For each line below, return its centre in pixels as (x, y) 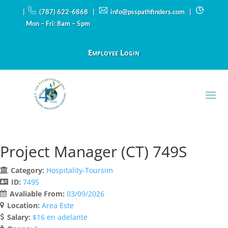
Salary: (20, 217)
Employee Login (114, 52)
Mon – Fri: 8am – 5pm (56, 23)
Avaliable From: (38, 193)
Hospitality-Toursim (80, 170)
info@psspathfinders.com (147, 12)
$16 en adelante (60, 217)
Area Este (58, 205)
